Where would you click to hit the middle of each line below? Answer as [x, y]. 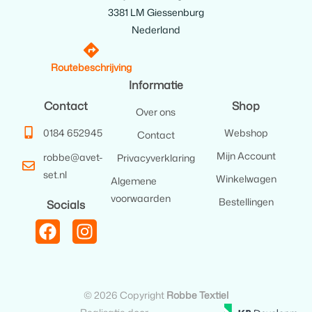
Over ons [156, 111]
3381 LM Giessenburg [156, 12]
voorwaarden [141, 198]
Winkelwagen [246, 178]
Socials [66, 204]
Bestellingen [246, 201]
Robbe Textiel [197, 295]
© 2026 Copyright [125, 295]
